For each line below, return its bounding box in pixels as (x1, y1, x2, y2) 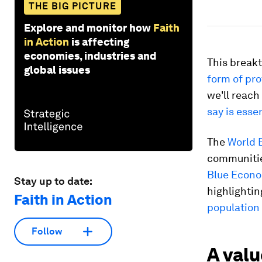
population (207, 201, 260, 213)
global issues (24, 63, 90, 76)
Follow (32, 226, 62, 237)
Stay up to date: (14, 174, 92, 187)
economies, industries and (24, 49, 156, 62)
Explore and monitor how (24, 21, 151, 34)
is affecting (71, 35, 129, 48)
